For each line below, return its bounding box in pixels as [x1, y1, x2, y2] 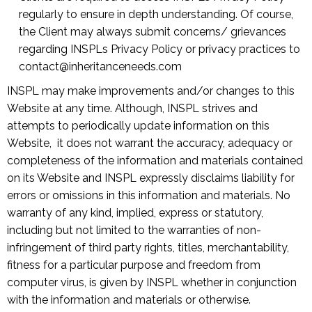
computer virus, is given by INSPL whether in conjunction [7, 276, 297, 289]
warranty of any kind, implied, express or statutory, [7, 206, 263, 219]
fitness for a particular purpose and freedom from [7, 258, 260, 272]
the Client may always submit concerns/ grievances [19, 25, 286, 38]
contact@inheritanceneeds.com [19, 60, 182, 73]
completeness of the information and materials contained [7, 154, 303, 167]
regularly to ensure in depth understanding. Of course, [19, 8, 293, 21]
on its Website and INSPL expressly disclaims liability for [7, 171, 295, 185]
